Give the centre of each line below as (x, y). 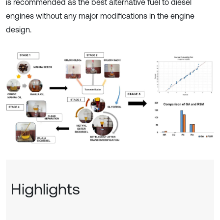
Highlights (45, 189)
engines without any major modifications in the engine (100, 16)
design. (19, 29)
